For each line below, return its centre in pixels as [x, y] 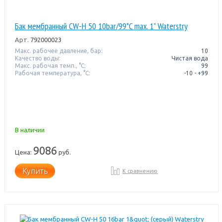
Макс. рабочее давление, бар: [58, 51]
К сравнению [140, 171]
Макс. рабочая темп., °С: [50, 65]
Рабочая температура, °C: [52, 73]
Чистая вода [190, 58]
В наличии [29, 130]
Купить [35, 171]
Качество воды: [37, 58]
